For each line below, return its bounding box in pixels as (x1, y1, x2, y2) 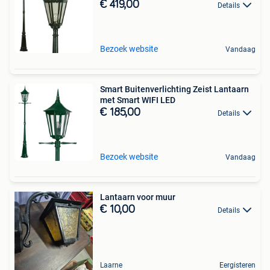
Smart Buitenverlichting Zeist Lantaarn (100, 84, 249, 94)
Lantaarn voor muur (100, 192, 175, 202)
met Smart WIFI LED (100, 95, 175, 105)
